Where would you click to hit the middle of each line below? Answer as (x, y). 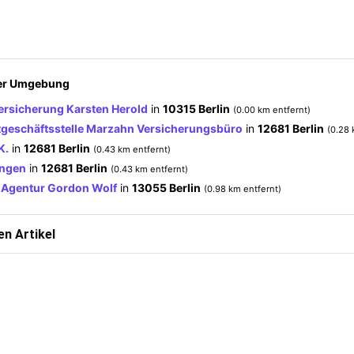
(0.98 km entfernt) (243, 188)
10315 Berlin (196, 108)
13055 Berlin (166, 187)
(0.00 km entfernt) (272, 109)
